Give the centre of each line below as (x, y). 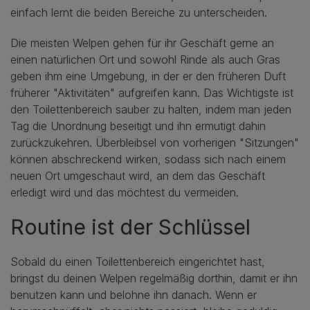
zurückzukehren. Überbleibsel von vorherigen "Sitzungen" (155, 142)
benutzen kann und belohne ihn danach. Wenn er (134, 294)
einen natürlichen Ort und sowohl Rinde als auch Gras (145, 59)
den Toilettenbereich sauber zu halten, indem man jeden (151, 109)
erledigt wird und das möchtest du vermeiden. (125, 192)
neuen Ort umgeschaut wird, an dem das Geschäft (138, 175)
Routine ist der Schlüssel (130, 227)
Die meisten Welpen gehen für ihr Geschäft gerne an (142, 43)
